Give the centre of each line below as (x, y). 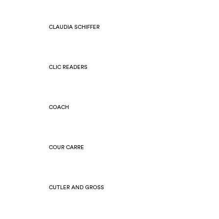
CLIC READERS (68, 67)
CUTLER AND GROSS (77, 187)
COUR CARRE (66, 147)
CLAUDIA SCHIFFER (74, 27)
